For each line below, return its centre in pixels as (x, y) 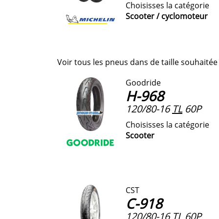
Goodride (143, 82)
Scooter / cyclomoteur (167, 16)
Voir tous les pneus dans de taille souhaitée (137, 62)
